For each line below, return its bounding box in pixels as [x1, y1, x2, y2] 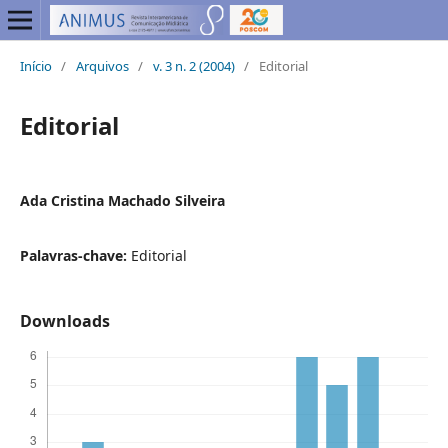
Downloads [19, 309, 110, 332]
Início [19, 56, 52, 75]
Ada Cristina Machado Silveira [19, 190, 225, 210]
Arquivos [75, 56, 129, 75]
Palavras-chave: [19, 245, 131, 265]
